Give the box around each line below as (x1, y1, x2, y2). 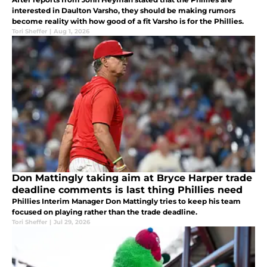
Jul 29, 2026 (54, 218, 90, 226)
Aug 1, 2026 (54, 27, 89, 35)
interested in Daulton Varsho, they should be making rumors (12, 5, 235, 15)
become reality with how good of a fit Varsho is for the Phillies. (12, 16, 244, 26)
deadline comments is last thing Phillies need (12, 184, 243, 195)
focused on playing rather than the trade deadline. (12, 207, 197, 216)
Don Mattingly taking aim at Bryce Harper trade (12, 172, 252, 184)
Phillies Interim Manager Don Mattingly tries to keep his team (12, 196, 241, 206)
